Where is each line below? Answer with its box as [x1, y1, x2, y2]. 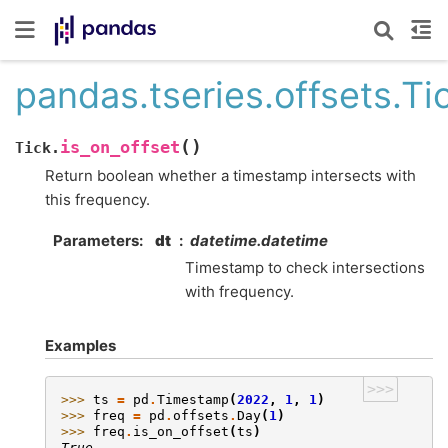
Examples [45, 336, 116, 355]
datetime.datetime [190, 231, 328, 250]
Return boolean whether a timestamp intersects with [45, 165, 416, 185]
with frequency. [185, 282, 294, 301]
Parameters [52, 231, 139, 250]
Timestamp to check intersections [185, 258, 425, 277]
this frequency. [45, 189, 150, 209]
